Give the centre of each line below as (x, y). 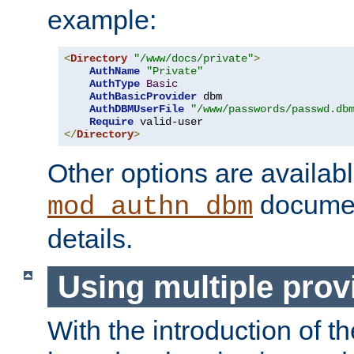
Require (111, 122)
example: (102, 20)
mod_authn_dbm (150, 207)
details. (90, 239)
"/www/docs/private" (194, 58)
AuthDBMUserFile (137, 109)
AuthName (115, 71)
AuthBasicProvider (143, 96)
